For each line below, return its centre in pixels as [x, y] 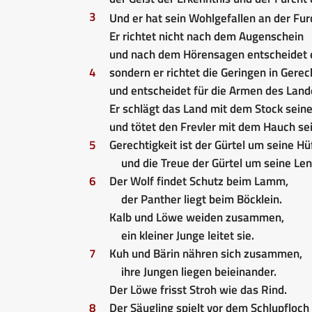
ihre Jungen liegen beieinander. [198, 271]
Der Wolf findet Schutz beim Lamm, [199, 181]
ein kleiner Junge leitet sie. [187, 235]
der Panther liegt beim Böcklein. [201, 199]
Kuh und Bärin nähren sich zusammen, [206, 253]
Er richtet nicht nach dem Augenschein [206, 36]
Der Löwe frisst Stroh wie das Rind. [198, 289]
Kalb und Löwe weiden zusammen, [197, 217]
